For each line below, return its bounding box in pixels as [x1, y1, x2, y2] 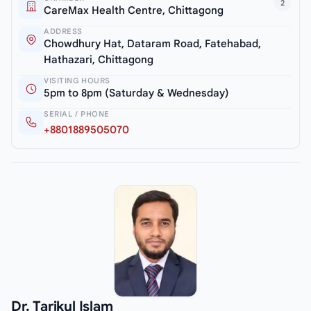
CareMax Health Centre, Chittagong [44, 4, 224, 17]
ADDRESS [44, 26, 83, 37]
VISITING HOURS [44, 76, 110, 86]
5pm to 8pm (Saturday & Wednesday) [44, 87, 229, 100]
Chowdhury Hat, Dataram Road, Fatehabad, [44, 37, 261, 51]
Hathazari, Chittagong [44, 53, 153, 67]
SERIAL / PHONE [44, 109, 110, 119]
